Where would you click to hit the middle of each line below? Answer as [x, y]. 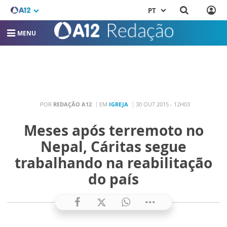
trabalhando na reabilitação [113, 163]
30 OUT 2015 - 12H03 [163, 104]
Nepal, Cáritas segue [113, 147]
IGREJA [118, 104]
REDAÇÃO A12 [72, 104]
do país [113, 179]
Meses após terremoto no [113, 130]
